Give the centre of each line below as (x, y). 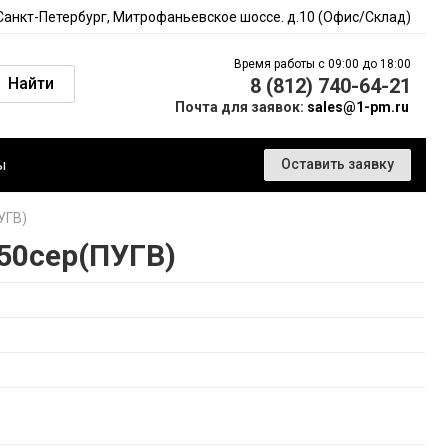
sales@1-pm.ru (358, 107)
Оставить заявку (337, 164)
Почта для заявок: (241, 107)
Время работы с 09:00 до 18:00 (322, 64)
